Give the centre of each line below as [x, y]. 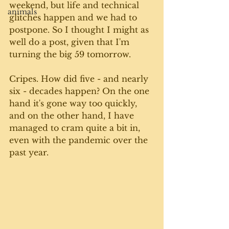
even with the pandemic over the [80, 140]
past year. [29, 152]
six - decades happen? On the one [81, 91]
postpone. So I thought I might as [80, 30]
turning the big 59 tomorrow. [71, 54]
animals [22, 12]
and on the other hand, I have [73, 116]
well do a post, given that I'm [71, 42]
